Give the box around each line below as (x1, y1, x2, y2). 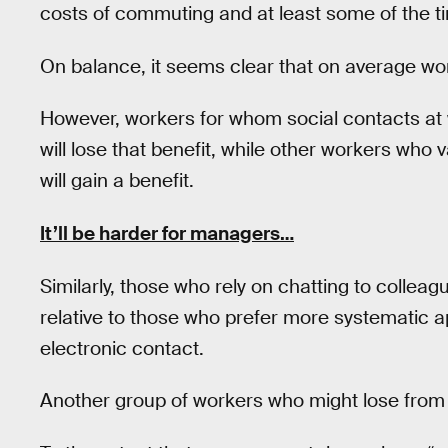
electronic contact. (40, 335, 204, 361)
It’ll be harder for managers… (40, 220, 294, 246)
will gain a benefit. (40, 168, 194, 194)
